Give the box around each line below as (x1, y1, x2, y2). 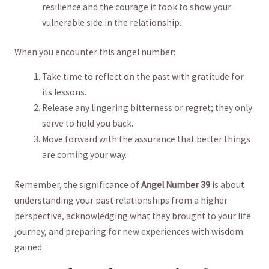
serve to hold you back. (42, 118, 134, 130)
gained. (14, 241, 44, 253)
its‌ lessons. (42, 86, 87, 98)
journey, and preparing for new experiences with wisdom (14, 225, 243, 237)
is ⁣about (210, 178, 244, 190)
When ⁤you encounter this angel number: (14, 46, 175, 58)
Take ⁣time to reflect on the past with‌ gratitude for (42, 71, 244, 83)
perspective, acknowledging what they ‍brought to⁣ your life (14, 210, 251, 222)
